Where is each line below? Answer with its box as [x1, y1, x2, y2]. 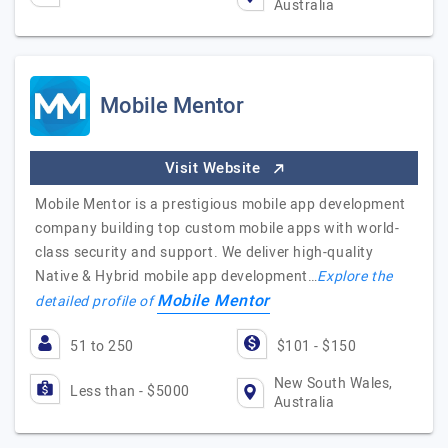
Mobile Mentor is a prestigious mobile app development [35, 194, 406, 215]
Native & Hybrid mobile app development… [35, 266, 318, 287]
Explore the [317, 266, 394, 287]
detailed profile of [35, 291, 157, 312]
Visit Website [164, 157, 265, 179]
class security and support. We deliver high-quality [35, 242, 374, 263]
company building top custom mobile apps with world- [35, 218, 400, 239]
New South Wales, [273, 373, 393, 394]
